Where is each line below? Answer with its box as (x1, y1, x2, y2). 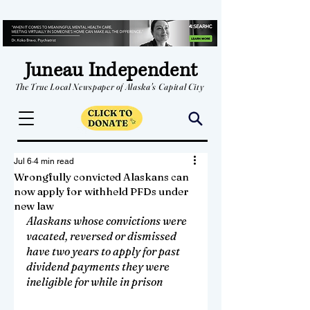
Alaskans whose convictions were (26, 214, 189, 228)
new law (14, 199, 54, 212)
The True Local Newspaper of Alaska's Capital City (15, 81, 204, 92)
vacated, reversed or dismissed (26, 229, 179, 243)
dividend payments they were (26, 259, 172, 273)
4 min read (34, 156, 74, 166)
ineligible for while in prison (26, 275, 163, 289)
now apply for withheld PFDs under (14, 185, 189, 198)
